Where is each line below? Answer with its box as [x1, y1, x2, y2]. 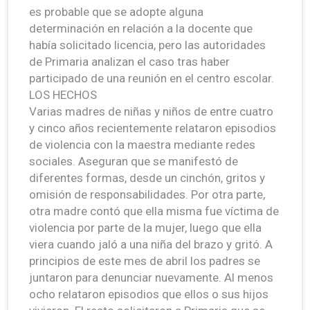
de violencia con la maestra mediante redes [29, 137, 255, 152]
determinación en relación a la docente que [29, 21, 253, 35]
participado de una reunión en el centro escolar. [29, 71, 274, 85]
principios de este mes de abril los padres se [29, 253, 260, 268]
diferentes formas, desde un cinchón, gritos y [29, 170, 265, 185]
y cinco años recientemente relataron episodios [29, 120, 276, 135]
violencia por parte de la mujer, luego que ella [29, 220, 262, 235]
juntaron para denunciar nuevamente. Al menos [29, 270, 273, 284]
